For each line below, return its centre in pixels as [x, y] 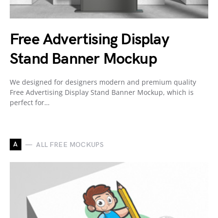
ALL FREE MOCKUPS [70, 145]
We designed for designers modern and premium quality [103, 82]
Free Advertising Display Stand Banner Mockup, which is [102, 92]
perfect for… [30, 103]
